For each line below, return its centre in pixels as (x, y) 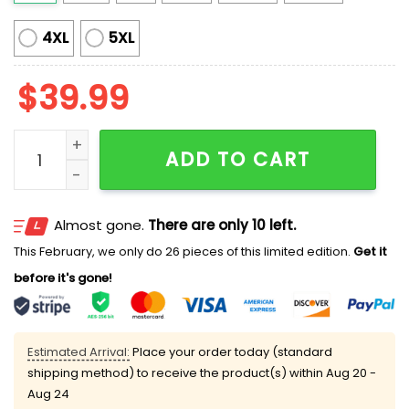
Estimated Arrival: (79, 351)
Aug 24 (48, 393)
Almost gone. (101, 225)
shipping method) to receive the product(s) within (177, 372)
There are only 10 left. (222, 225)
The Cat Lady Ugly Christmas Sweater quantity (186, 142)
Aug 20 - (351, 372)
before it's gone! (63, 278)
